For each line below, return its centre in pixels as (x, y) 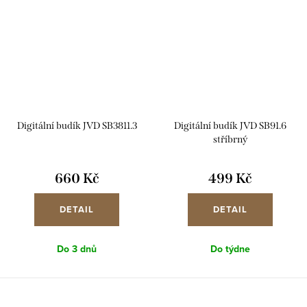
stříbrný (230, 139)
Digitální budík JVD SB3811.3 (77, 125)
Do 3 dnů (77, 248)
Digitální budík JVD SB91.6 (230, 125)
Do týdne (230, 248)
